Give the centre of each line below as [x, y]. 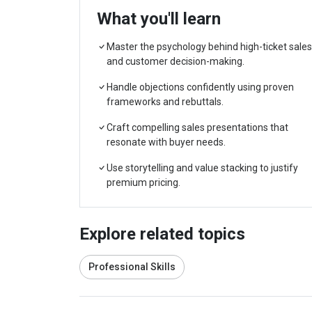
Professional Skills [132, 267]
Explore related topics [162, 234]
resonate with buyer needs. [166, 142]
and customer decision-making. [175, 61]
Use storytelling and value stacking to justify [202, 168]
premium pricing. [143, 182]
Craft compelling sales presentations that [197, 127]
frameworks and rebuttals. [165, 102]
